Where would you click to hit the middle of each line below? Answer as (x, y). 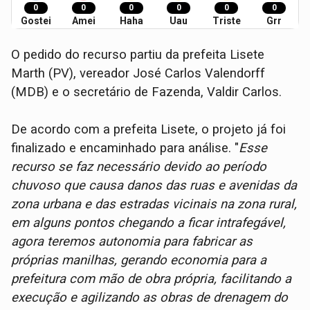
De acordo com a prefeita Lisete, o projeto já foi (149, 130)
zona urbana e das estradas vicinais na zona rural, (154, 204)
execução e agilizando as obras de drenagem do (150, 298)
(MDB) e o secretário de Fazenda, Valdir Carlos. (147, 92)
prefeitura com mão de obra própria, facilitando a (152, 279)
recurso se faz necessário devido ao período (139, 167)
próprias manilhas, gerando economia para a (139, 261)
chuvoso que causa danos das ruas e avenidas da (154, 186)
